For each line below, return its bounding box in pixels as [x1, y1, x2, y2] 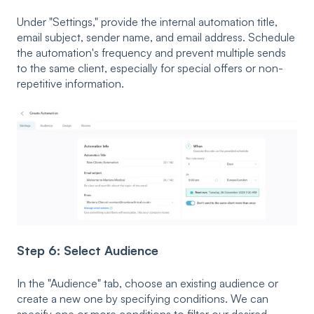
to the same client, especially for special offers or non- [17, 60, 283, 75]
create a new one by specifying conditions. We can [17, 292, 268, 306]
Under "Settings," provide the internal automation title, [17, 14, 278, 29]
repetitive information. [17, 76, 124, 90]
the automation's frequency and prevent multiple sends [17, 45, 286, 60]
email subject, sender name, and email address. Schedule [17, 29, 295, 44]
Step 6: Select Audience [17, 242, 158, 258]
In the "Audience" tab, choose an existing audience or [17, 276, 278, 291]
